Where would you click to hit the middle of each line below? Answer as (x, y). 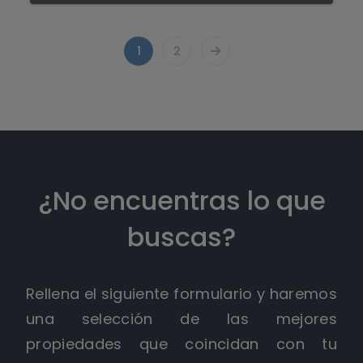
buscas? (181, 237)
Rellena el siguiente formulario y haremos (181, 293)
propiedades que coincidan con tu (181, 344)
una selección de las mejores (181, 318)
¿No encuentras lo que (181, 200)
